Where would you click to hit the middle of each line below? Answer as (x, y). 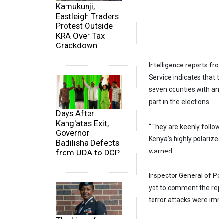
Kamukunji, (75, 7)
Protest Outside (84, 26)
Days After (75, 113)
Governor (73, 133)
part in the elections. (180, 101)
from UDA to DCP (88, 152)
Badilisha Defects (88, 142)
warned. (161, 151)
